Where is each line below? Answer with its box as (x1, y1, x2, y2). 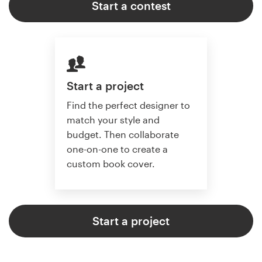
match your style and (67, 113, 160, 125)
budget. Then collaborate (67, 128, 179, 140)
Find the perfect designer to (67, 99, 190, 111)
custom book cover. (67, 157, 155, 169)
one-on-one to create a (67, 143, 168, 154)
